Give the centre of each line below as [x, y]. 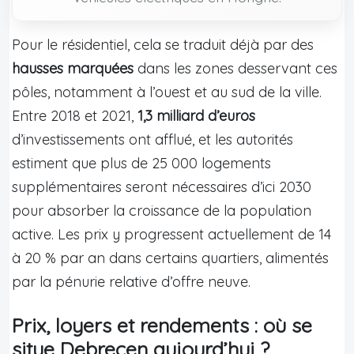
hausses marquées [73, 68]
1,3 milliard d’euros [196, 115]
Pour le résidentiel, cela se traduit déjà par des [163, 44]
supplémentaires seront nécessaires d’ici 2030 [162, 186]
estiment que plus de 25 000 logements [141, 163]
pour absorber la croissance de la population [162, 210]
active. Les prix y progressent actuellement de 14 [171, 234]
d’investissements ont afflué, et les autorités [153, 139]
